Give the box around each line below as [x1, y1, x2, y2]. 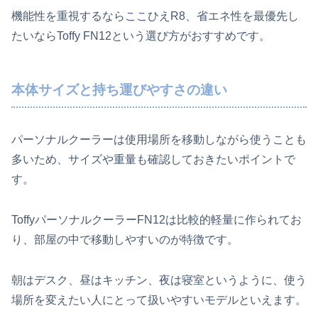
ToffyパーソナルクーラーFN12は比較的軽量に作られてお [11, 214, 302, 226]
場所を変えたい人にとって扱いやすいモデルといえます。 [11, 293, 307, 306]
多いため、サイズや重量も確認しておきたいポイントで [11, 153, 295, 166]
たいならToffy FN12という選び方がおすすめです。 [11, 29, 270, 42]
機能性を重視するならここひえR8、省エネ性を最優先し [11, 9, 299, 22]
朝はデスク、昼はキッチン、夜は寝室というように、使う [11, 273, 307, 286]
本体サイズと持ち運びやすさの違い [11, 82, 227, 97]
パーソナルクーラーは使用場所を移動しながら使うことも [11, 133, 307, 146]
